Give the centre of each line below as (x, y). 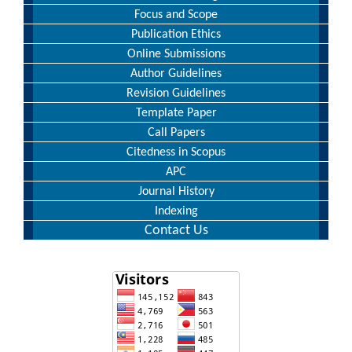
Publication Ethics (176, 34)
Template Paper (176, 113)
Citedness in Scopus (176, 152)
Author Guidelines (176, 73)
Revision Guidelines (176, 93)
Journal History (176, 191)
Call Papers (176, 132)
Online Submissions (176, 54)
